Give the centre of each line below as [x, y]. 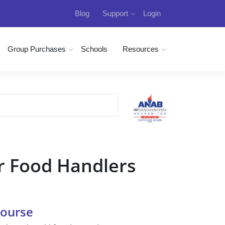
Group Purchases [37, 49]
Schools [94, 49]
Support [116, 13]
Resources [141, 49]
